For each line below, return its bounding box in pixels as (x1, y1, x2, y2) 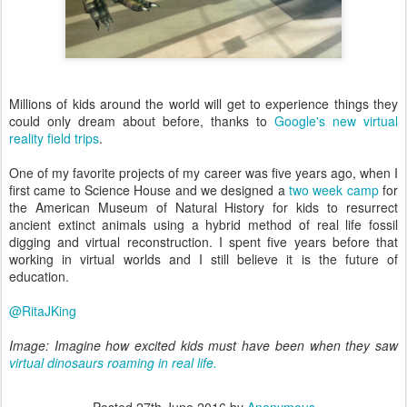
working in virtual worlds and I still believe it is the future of (9, 250, 398, 269)
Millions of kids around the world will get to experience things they (9, 94, 398, 114)
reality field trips (9, 129, 99, 148)
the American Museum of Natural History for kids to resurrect (9, 198, 398, 217)
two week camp (289, 181, 379, 200)
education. (9, 267, 69, 286)
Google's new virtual (274, 112, 398, 131)
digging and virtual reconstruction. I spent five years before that (9, 233, 398, 252)
